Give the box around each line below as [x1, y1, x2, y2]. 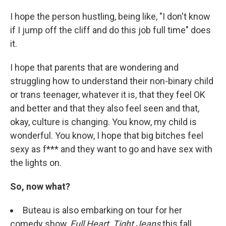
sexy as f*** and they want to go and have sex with [10, 144, 212, 155]
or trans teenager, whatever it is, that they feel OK [10, 89, 205, 100]
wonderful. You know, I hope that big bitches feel [10, 130, 203, 141]
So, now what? [10, 181, 70, 192]
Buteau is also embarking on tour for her [23, 205, 182, 216]
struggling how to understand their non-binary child [10, 76, 213, 87]
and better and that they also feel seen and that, [10, 103, 199, 114]
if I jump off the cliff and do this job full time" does [10, 25, 211, 36]
